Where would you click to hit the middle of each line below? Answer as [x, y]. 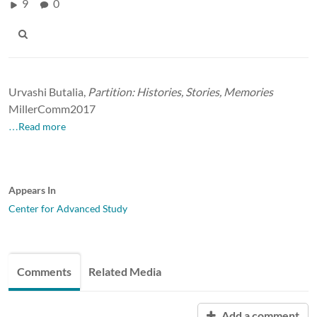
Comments [44, 271]
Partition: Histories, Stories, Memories [180, 91]
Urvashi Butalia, [48, 91]
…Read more [37, 126]
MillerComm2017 [52, 108]
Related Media [125, 271]
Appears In [32, 190]
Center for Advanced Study [68, 208]
